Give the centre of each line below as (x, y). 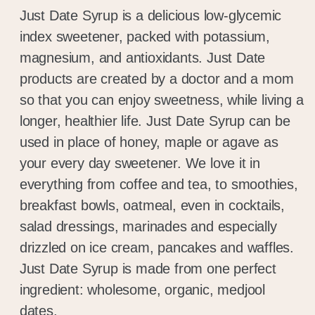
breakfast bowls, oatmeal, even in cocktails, (152, 206)
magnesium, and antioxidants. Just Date (142, 58)
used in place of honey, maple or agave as (149, 142)
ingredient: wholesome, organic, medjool (142, 290)
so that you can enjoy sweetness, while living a (161, 100)
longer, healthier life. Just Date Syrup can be (155, 121)
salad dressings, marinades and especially (148, 227)
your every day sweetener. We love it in (140, 163)
